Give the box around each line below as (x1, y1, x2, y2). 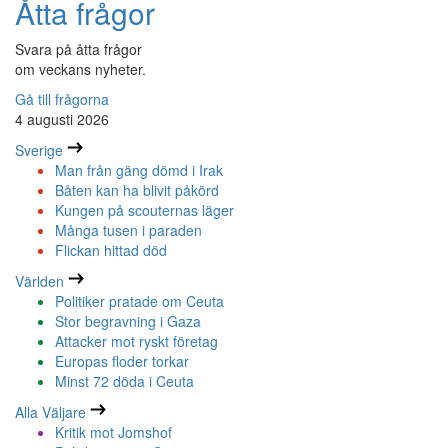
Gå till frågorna (15, 89, 109, 110)
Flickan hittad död (55, 240, 167, 261)
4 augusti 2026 (15, 109, 109, 130)
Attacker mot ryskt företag (55, 331, 218, 352)
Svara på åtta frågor (15, 39, 142, 60)
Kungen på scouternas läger (55, 200, 234, 221)
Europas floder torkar (55, 351, 189, 372)
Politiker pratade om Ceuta (55, 291, 224, 312)
